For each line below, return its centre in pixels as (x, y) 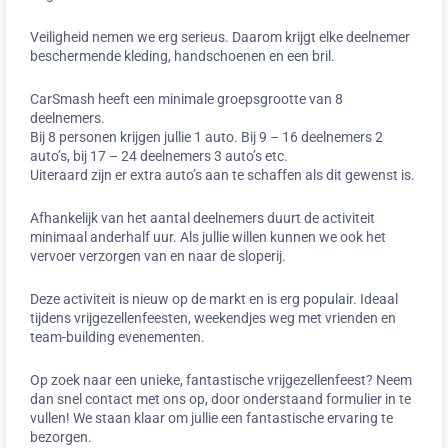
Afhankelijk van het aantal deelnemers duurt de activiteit (202, 217)
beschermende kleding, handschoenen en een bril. (182, 55)
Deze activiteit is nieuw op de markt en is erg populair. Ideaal (214, 298)
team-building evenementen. (117, 336)
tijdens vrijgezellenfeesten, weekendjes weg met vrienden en (213, 317)
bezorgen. (61, 436)
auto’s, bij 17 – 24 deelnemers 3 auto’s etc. (159, 155)
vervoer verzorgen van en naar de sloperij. (158, 255)
